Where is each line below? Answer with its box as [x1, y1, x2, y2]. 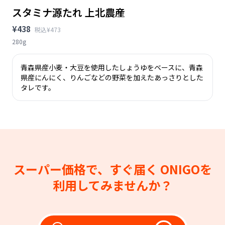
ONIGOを [160, 160, 212, 178]
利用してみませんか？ [53, 176, 172, 194]
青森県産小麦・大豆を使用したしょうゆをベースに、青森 [21, 62, 203, 72]
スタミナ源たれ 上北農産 [12, 5, 125, 20]
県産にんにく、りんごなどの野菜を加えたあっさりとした [21, 72, 203, 82]
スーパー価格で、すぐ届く [13, 160, 160, 178]
